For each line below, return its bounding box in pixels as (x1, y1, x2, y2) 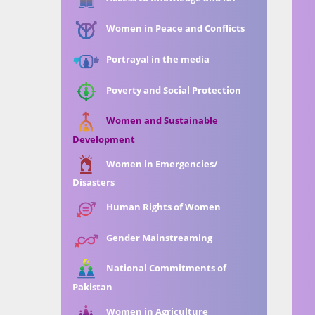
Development (72, 132, 135, 146)
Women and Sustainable (99, 114, 218, 127)
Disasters (72, 176, 115, 189)
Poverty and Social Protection (99, 83, 241, 96)
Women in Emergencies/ (99, 157, 217, 170)
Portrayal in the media (99, 52, 210, 65)
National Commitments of (99, 262, 226, 275)
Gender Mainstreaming (99, 231, 212, 244)
